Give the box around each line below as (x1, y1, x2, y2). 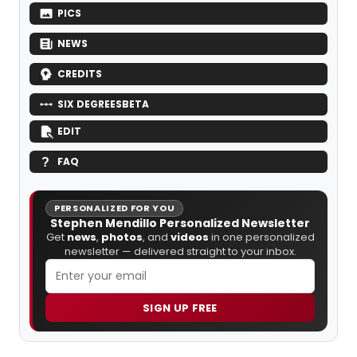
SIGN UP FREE (143, 300, 218, 316)
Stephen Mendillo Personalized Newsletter (50, 215, 310, 232)
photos (100, 229, 143, 245)
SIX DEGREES (57, 97, 122, 112)
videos (170, 229, 209, 245)
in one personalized (208, 229, 315, 245)
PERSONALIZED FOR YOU (54, 202, 175, 215)
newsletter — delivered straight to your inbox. (64, 244, 296, 260)
